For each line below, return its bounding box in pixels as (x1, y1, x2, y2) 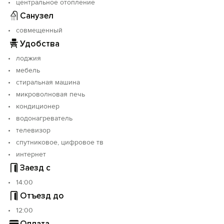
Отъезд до (20, 190, 64, 201)
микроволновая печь (16, 90, 85, 98)
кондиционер (16, 102, 59, 110)
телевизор (16, 126, 50, 134)
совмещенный (16, 26, 62, 34)
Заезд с (20, 162, 50, 173)
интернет (16, 150, 46, 158)
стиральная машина (16, 78, 80, 86)
